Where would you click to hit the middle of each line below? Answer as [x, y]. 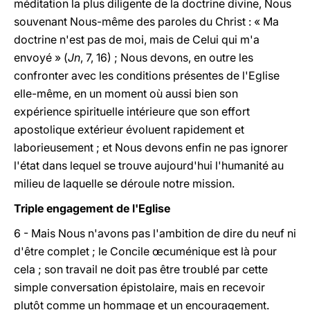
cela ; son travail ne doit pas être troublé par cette [141, 269]
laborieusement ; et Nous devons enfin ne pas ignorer [151, 147]
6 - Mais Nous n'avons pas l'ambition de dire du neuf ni [155, 233]
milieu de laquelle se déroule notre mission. [124, 183]
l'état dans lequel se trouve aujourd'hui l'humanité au [149, 165]
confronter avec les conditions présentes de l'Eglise [147, 75]
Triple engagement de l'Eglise [92, 208]
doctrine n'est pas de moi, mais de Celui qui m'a [137, 39]
